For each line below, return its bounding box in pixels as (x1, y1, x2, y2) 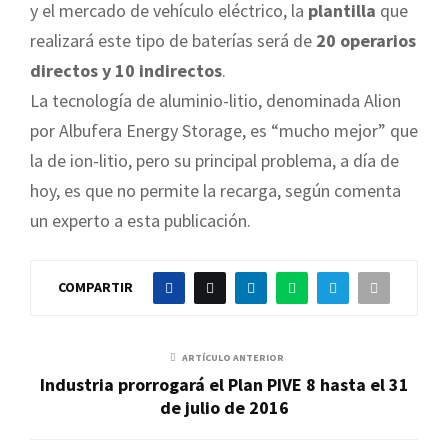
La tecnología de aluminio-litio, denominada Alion (30, 89, 401, 113)
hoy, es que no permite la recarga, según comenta (30, 179, 401, 203)
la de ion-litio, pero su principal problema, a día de (30, 149, 399, 173)
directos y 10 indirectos (30, 59, 222, 83)
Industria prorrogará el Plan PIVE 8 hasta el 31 (39, 373, 409, 397)
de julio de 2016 (159, 396, 289, 420)
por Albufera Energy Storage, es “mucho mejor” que (30, 119, 418, 143)
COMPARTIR (58, 277, 133, 296)
